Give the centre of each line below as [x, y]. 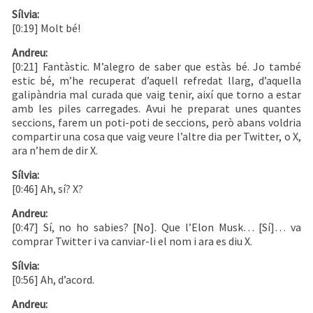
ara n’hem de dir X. [55, 151]
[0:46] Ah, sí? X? [48, 189]
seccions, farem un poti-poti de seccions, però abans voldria [156, 123]
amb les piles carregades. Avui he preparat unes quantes [156, 109]
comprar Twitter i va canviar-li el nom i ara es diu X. [132, 241]
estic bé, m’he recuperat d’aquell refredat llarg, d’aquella [156, 81]
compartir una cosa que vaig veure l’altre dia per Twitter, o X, [156, 137]
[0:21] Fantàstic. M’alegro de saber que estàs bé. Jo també [156, 67]
